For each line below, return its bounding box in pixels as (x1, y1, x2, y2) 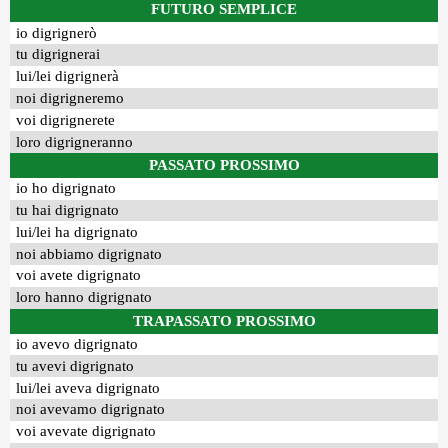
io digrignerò (16, 24, 98, 41)
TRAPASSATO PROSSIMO (132, 312, 316, 329)
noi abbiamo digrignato (16, 245, 163, 262)
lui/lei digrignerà (16, 68, 120, 85)
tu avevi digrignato (16, 357, 135, 374)
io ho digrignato (16, 180, 117, 197)
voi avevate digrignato (16, 423, 157, 440)
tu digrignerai (16, 46, 101, 63)
